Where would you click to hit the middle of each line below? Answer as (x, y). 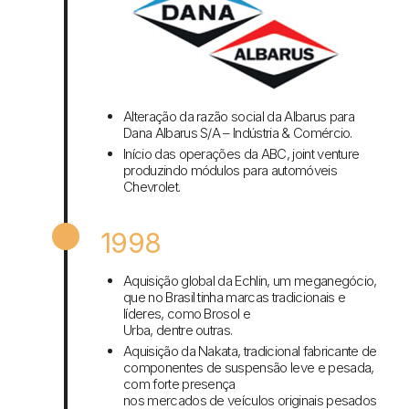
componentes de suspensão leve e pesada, (249, 368)
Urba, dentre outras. (178, 330)
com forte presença (179, 384)
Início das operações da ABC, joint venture (241, 154)
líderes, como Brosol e (187, 314)
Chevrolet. (152, 187)
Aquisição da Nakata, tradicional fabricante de (250, 351)
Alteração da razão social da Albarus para (239, 117)
